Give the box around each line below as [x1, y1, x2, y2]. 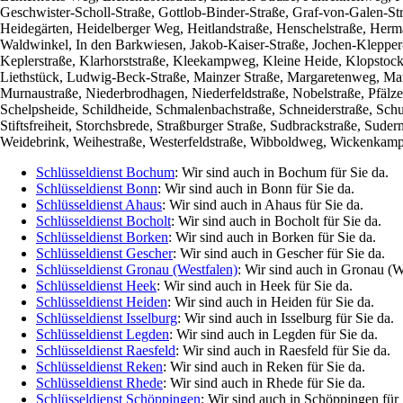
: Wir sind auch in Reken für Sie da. [163, 358, 365, 374]
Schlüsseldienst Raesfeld [36, 342, 175, 358]
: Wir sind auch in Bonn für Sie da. [157, 180, 354, 196]
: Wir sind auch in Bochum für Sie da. [175, 164, 389, 180]
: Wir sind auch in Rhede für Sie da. [163, 374, 365, 390]
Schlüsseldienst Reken [36, 358, 163, 374]
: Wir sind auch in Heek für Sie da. [157, 277, 353, 293]
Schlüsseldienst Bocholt [36, 212, 171, 228]
